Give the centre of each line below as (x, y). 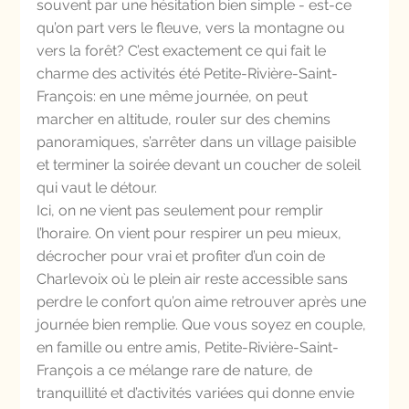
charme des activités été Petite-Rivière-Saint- (188, 73)
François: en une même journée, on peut (174, 96)
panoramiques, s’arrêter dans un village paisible (199, 142)
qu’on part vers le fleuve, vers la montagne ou (193, 28)
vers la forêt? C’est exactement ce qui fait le (184, 51)
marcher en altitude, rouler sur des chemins (186, 119)
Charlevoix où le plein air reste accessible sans (194, 279)
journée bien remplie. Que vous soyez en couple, (204, 325)
